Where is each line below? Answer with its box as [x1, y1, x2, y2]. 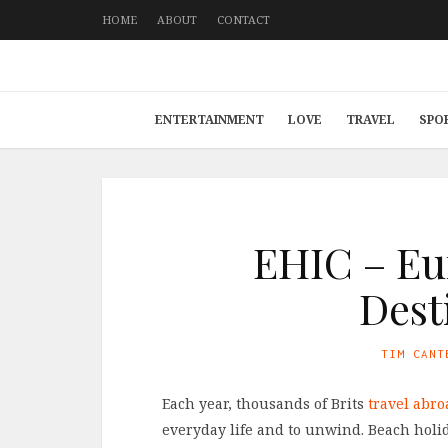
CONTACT [217, 12, 270, 27]
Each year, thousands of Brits [162, 394, 368, 413]
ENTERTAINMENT [154, 111, 264, 128]
